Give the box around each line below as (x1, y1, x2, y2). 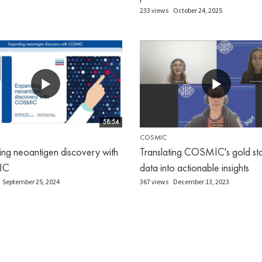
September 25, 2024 (2, 177, 60, 186)
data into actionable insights (140, 160, 249, 174)
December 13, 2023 (173, 177, 229, 186)
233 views (140, 5, 168, 15)
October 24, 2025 (173, 5, 222, 15)
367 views (140, 177, 168, 186)
